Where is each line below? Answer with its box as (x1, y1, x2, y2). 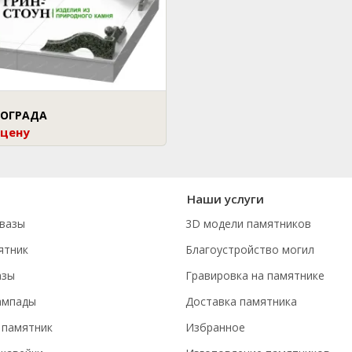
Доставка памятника (185, 294, 297, 310)
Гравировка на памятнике (185, 268, 324, 284)
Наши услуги (187, 191, 264, 207)
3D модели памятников (185, 216, 311, 232)
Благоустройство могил (185, 242, 314, 258)
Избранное (185, 320, 245, 335)
